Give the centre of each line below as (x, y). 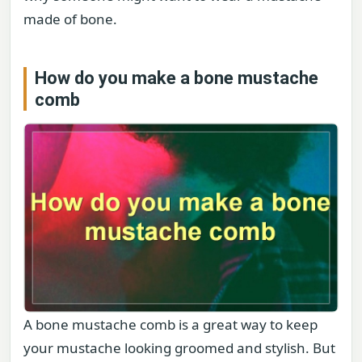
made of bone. (70, 19)
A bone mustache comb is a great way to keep (170, 325)
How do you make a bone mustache (177, 78)
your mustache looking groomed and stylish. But (179, 348)
